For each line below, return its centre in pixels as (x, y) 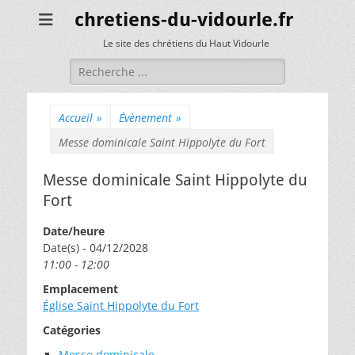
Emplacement (80, 289)
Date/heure (74, 231)
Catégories (72, 330)
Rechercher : (103, 66)
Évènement (145, 118)
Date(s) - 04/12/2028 (95, 248)
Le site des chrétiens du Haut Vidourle (186, 43)
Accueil (76, 118)
